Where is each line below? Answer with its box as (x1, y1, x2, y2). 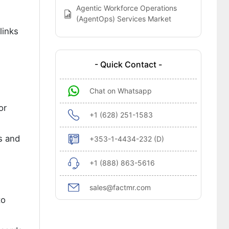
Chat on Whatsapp (89, 86, 152, 95)
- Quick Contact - (94, 59, 162, 70)
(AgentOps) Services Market (76, 14, 172, 23)
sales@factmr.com (89, 183, 151, 192)
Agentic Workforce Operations (76, 4, 177, 12)
